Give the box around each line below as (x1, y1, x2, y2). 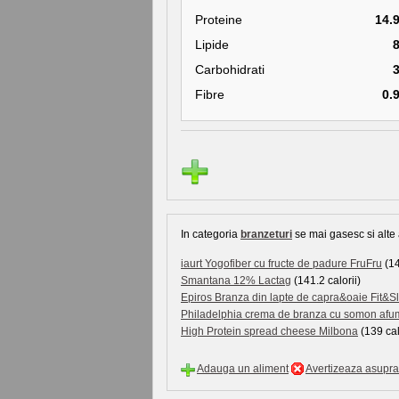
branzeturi (240, 228, 292, 240)
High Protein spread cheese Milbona (181, 325, 358, 338)
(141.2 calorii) (291, 274, 361, 287)
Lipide (195, 37, 229, 52)
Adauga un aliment (197, 362, 289, 375)
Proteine (195, 12, 242, 27)
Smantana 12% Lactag (181, 274, 291, 287)
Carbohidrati (195, 62, 265, 77)
